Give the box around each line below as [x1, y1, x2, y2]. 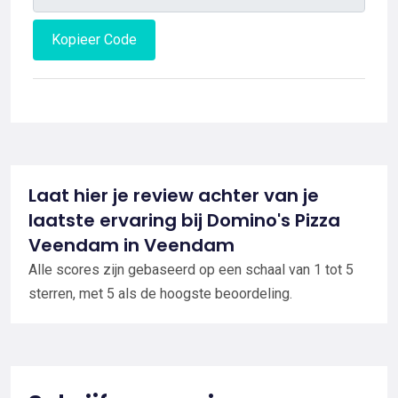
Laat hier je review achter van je [28, 183, 319, 209]
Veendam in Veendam [28, 233, 235, 259]
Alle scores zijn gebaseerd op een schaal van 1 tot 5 [28, 261, 354, 279]
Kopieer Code [52, 31, 137, 49]
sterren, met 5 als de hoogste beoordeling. [28, 285, 292, 303]
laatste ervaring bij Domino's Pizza [28, 208, 340, 234]
